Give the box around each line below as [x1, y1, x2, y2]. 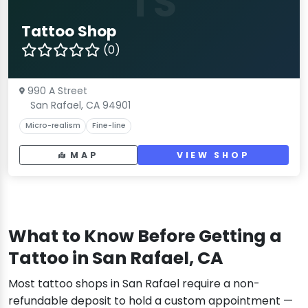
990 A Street [27, 83, 87, 98]
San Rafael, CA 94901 [30, 98, 131, 112]
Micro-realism [25, 120, 80, 131]
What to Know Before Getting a [8, 223, 282, 248]
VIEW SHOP [176, 148, 250, 161]
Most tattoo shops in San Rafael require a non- [8, 275, 260, 291]
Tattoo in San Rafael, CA [8, 245, 223, 270]
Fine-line [91, 120, 126, 131]
